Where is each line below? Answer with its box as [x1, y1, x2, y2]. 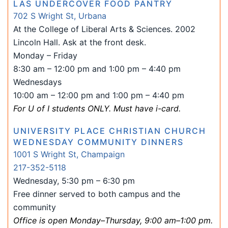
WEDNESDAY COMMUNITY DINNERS [13, 137, 184, 147]
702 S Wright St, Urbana [13, 11, 106, 21]
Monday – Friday [13, 50, 77, 61]
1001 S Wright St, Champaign [13, 149, 125, 159]
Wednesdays [13, 77, 62, 87]
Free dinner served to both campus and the [13, 189, 180, 199]
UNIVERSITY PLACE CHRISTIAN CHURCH [13, 126, 206, 136]
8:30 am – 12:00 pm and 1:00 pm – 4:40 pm [13, 64, 181, 74]
